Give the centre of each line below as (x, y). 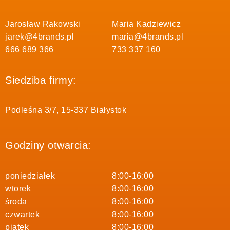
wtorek (18, 188)
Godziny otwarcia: (48, 146)
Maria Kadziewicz (146, 24)
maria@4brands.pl (148, 37)
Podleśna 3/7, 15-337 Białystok (66, 110)
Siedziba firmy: (41, 80)
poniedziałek (30, 176)
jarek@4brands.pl (40, 37)
